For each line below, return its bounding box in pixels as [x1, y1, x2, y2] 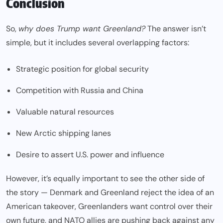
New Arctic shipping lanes [16, 128, 111, 139]
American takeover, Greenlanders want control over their [6, 201, 213, 212]
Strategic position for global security [16, 64, 149, 75]
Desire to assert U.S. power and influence [16, 149, 164, 160]
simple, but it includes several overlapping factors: [6, 37, 189, 48]
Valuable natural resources [16, 107, 114, 117]
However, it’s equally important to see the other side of [6, 173, 205, 184]
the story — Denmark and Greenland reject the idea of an [6, 187, 214, 198]
